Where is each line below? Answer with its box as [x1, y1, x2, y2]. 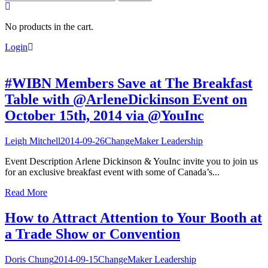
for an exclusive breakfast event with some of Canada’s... [5, 166, 220, 177]
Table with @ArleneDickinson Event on [5, 91, 247, 107]
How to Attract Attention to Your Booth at [5, 209, 262, 226]
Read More [5, 187, 47, 197]
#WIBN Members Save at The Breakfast [5, 75, 252, 91]
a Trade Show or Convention [5, 226, 180, 242]
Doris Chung [5, 254, 54, 264]
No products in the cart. [5, 22, 93, 32]
